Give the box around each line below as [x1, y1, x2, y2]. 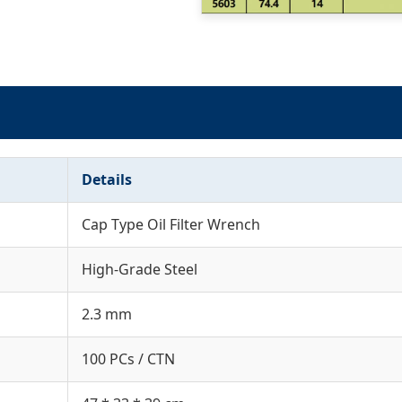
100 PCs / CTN [82, 349, 175, 370]
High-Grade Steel [82, 259, 197, 280]
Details [82, 170, 132, 190]
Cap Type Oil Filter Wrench [82, 214, 260, 235]
